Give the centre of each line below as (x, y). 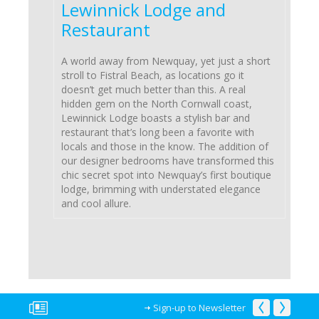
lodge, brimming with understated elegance (161, 189)
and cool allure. (96, 204)
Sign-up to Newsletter (199, 308)
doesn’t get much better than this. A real (153, 90)
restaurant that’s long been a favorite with (158, 132)
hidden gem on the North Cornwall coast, (157, 104)
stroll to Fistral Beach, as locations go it (153, 75)
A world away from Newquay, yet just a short (166, 61)
